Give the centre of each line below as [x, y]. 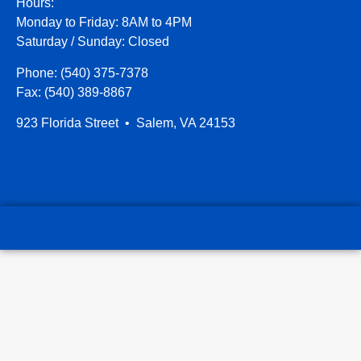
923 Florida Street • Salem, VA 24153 [126, 123]
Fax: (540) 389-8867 [74, 92]
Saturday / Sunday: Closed [93, 42]
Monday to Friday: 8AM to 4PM [104, 23]
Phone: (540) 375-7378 [82, 73]
